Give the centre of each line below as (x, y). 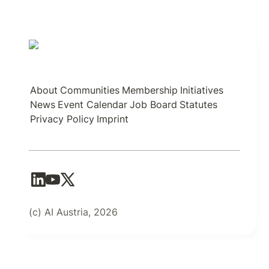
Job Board (153, 104)
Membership (150, 90)
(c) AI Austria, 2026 (73, 212)
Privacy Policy (62, 119)
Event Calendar (92, 104)
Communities (90, 90)
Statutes (198, 104)
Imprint (113, 119)
